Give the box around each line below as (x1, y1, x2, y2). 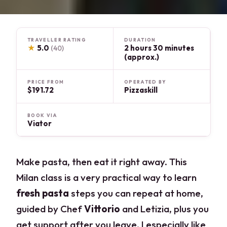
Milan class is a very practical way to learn (16, 171, 197, 183)
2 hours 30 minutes (124, 43, 194, 53)
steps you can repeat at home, (69, 186, 204, 199)
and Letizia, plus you (120, 202, 209, 215)
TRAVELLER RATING (27, 36, 86, 43)
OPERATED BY (124, 79, 167, 85)
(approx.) (124, 52, 159, 62)
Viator (27, 118, 52, 128)
